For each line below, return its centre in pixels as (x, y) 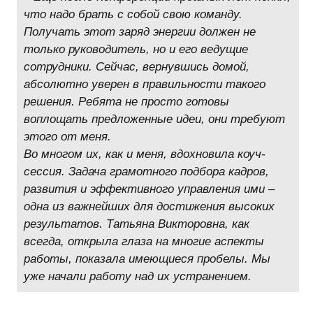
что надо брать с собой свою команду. (133, 14)
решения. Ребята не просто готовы (127, 102)
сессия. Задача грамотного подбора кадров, (147, 172)
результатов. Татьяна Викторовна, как (137, 224)
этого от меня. (68, 137)
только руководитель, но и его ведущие (136, 49)
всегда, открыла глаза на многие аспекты (144, 241)
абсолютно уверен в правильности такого (145, 84)
